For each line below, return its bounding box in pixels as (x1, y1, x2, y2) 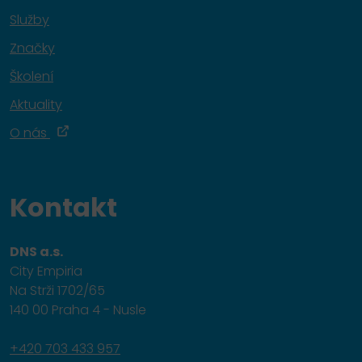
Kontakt (10, 189, 117, 226)
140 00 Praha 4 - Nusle (10, 301, 146, 320)
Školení (10, 67, 53, 86)
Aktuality (10, 95, 62, 115)
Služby (10, 11, 49, 30)
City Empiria (10, 262, 82, 281)
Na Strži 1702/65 (10, 281, 105, 301)
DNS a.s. (10, 242, 63, 262)
